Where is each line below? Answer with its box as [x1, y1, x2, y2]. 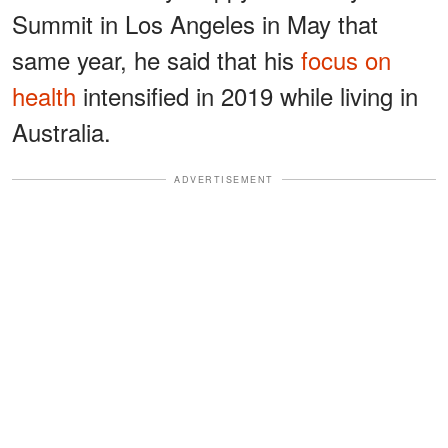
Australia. [12, 113, 111, 149]
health [12, 77, 76, 113]
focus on [301, 41, 391, 77]
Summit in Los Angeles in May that [12, 5, 378, 41]
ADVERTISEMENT [174, 172, 274, 186]
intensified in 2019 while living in [76, 77, 418, 113]
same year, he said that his [12, 41, 301, 77]
